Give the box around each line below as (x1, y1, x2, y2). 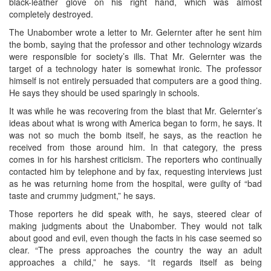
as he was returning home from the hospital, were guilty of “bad (9, 177, 262, 189)
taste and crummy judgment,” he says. (9, 189, 155, 201)
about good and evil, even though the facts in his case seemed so (9, 231, 262, 244)
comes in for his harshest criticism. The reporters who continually (9, 152, 262, 165)
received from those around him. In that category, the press (9, 140, 262, 153)
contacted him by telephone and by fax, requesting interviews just (9, 165, 262, 177)
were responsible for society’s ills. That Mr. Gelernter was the (9, 50, 262, 62)
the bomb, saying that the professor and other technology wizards (9, 38, 262, 50)
